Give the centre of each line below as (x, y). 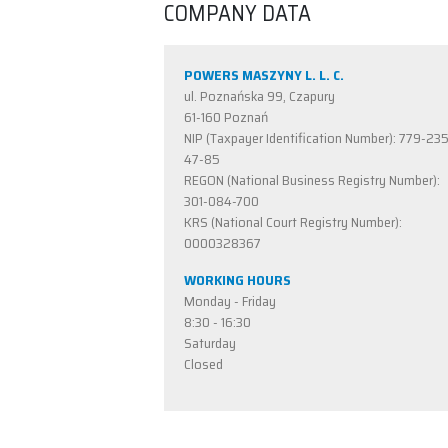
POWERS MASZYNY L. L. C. (264, 75)
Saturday (210, 343)
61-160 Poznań (226, 117)
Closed (203, 364)
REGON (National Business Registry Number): (312, 180)
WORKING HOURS (237, 280)
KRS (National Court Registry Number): (293, 222)
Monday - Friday (230, 301)
